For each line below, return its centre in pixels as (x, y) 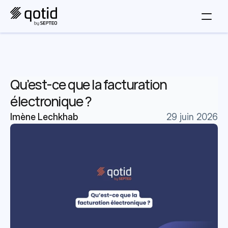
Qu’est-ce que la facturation (88, 84)
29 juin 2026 (192, 117)
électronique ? (51, 101)
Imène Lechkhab (44, 117)
